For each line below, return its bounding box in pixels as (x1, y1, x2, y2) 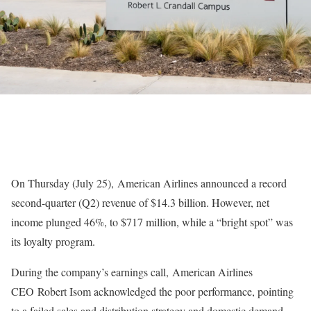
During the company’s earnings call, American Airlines (11, 264, 253, 279)
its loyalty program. (11, 234, 95, 249)
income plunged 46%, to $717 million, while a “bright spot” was (11, 215, 293, 229)
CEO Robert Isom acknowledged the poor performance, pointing (11, 284, 294, 299)
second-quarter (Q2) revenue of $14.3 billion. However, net (11, 195, 269, 210)
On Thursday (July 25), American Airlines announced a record (11, 176, 287, 190)
